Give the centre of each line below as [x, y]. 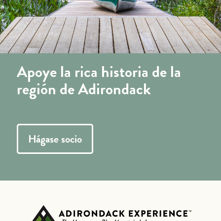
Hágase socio [55, 139]
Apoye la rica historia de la [99, 72]
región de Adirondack [84, 89]
